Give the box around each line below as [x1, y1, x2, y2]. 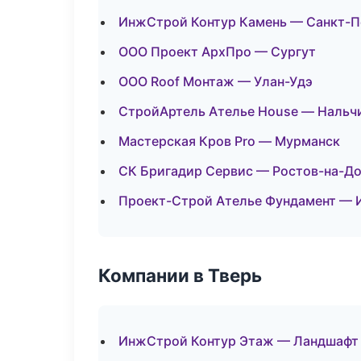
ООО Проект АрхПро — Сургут [118, 44, 316, 60]
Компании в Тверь [98, 264, 262, 286]
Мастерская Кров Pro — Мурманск [118, 133, 340, 149]
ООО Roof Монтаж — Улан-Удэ [118, 73, 313, 89]
